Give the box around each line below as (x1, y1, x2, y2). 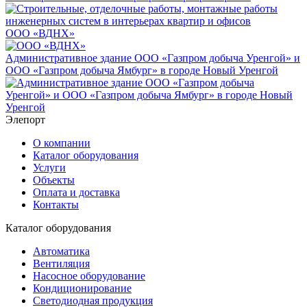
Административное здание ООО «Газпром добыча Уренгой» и (5, 52, 300, 64)
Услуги (33, 162, 66, 174)
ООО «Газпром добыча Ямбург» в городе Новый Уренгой (5, 64, 278, 77)
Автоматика (33, 245, 90, 258)
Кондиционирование (33, 282, 132, 295)
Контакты (33, 199, 79, 211)
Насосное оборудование (33, 270, 145, 282)
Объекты (33, 174, 75, 186)
